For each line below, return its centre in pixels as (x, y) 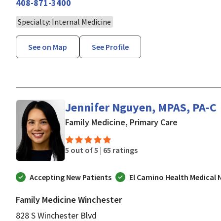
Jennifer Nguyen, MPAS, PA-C (141, 107)
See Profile (110, 47)
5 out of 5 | (84, 150)
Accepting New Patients (71, 177)
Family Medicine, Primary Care (121, 122)
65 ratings (120, 150)
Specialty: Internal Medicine (64, 21)
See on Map (48, 47)
